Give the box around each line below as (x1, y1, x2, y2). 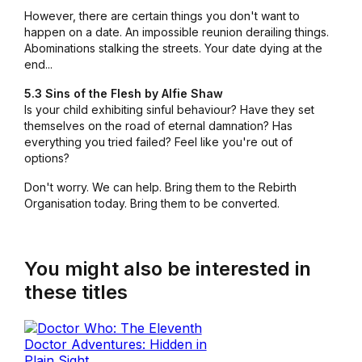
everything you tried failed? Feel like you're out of (23, 135, 293, 149)
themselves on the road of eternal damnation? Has (23, 119, 293, 133)
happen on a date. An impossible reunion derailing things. (23, 25, 329, 40)
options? (23, 151, 69, 166)
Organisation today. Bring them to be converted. (23, 196, 280, 211)
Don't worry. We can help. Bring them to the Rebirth (23, 180, 297, 195)
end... (23, 57, 53, 72)
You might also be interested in (23, 257, 311, 281)
